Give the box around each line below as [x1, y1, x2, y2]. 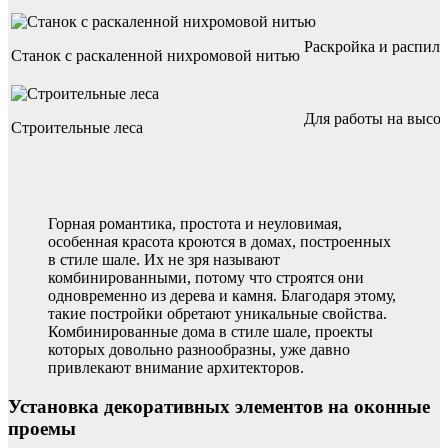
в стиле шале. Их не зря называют [48, 251, 280, 268]
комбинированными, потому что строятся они [48, 269, 364, 286]
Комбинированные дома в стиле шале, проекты [48, 323, 373, 340]
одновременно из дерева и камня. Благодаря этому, [48, 287, 396, 304]
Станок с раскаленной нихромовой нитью [11, 46, 300, 64]
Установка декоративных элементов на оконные [8, 395, 430, 417]
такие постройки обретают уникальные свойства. [48, 305, 387, 322]
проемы [8, 417, 76, 439]
